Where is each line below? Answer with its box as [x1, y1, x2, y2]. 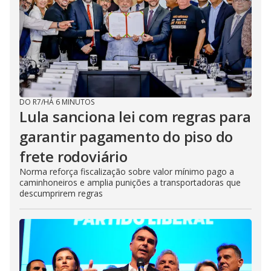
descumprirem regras [19, 187, 103, 199]
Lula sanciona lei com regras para [19, 106, 251, 126]
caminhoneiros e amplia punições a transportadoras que [19, 176, 241, 188]
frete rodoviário [19, 146, 128, 166]
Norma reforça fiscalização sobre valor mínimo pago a [19, 165, 234, 177]
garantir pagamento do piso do [19, 126, 233, 146]
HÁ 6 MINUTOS [44, 96, 94, 107]
